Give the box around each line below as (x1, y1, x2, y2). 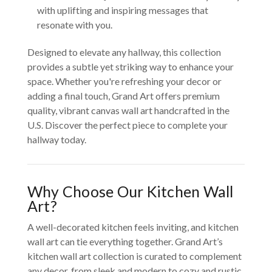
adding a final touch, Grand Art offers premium (27, 90, 220, 102)
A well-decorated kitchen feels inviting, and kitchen (27, 221, 239, 233)
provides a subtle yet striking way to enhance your (27, 61, 234, 73)
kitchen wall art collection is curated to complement (27, 250, 242, 262)
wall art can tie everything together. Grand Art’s (27, 236, 223, 248)
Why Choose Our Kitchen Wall (27, 182, 234, 201)
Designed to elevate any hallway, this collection (27, 46, 221, 58)
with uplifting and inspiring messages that (36, 4, 208, 16)
